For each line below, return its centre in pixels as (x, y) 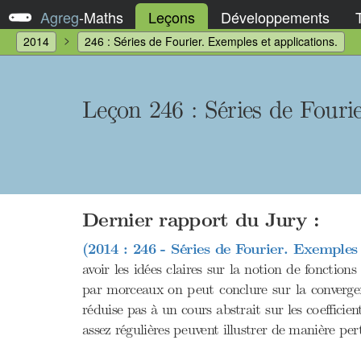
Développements (275, 17)
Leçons (172, 17)
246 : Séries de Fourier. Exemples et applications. (211, 41)
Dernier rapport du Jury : (201, 220)
